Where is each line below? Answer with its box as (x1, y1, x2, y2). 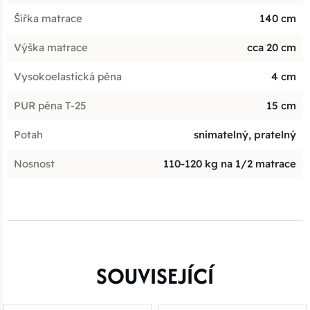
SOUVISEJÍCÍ (96, 259, 214, 291)
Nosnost (14, 156, 55, 170)
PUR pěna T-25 (14, 98, 86, 112)
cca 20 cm (247, 40, 296, 54)
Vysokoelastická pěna (14, 69, 122, 83)
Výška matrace (14, 40, 88, 54)
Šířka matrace (14, 11, 82, 25)
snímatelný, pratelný (194, 127, 296, 141)
